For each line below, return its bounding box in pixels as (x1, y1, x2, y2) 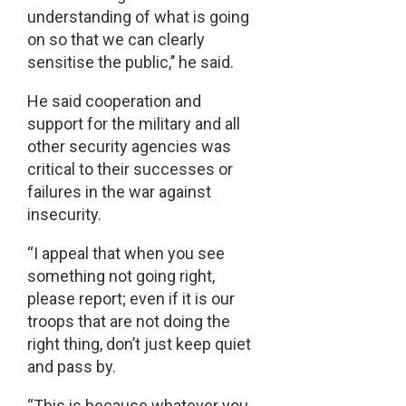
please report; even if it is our (26, 289, 235, 309)
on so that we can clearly (26, 30, 205, 50)
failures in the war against (26, 182, 211, 202)
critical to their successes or (26, 159, 233, 179)
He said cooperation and (26, 92, 201, 111)
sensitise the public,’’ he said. (26, 53, 234, 72)
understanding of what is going (26, 7, 249, 27)
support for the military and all (26, 114, 240, 134)
